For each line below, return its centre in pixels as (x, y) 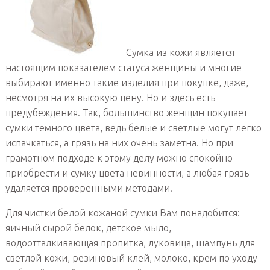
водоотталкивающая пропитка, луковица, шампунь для (130, 243)
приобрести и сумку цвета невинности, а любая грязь (127, 173)
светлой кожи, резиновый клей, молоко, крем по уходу (131, 258)
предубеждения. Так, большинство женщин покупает (126, 113)
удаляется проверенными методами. (89, 188)
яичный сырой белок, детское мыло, (88, 228)
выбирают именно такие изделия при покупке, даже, (127, 83)
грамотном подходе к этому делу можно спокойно (119, 158)
